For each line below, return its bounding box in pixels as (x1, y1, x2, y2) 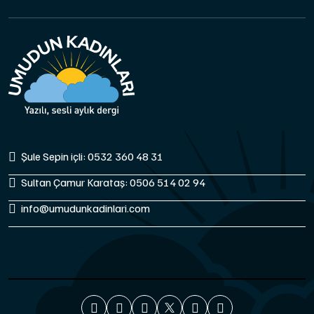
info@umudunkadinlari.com (21, 200, 150, 215)
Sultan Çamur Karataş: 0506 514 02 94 (21, 175, 205, 189)
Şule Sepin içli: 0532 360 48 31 (21, 149, 163, 163)
